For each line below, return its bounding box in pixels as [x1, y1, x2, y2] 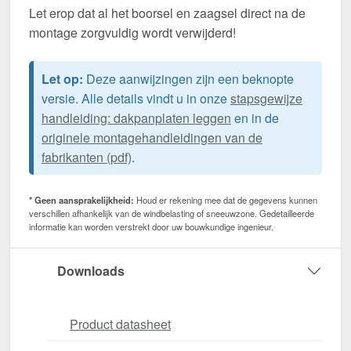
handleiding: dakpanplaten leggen [42, 108, 231, 127]
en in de [231, 108, 279, 127]
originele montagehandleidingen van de [42, 128, 262, 147]
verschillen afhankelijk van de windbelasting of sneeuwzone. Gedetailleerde [29, 206, 314, 219]
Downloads [57, 262, 125, 280]
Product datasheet [70, 314, 171, 333]
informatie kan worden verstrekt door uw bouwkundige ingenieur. [29, 219, 273, 233]
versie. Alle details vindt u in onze [42, 89, 230, 107]
